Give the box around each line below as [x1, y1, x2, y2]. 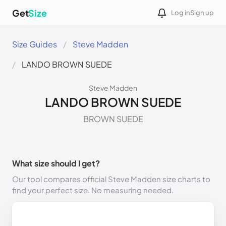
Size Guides [12, 39, 57, 49]
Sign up [190, 9, 214, 17]
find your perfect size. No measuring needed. [12, 185, 174, 195]
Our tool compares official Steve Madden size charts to [12, 174, 210, 184]
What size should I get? [12, 158, 100, 168]
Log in [171, 9, 190, 17]
